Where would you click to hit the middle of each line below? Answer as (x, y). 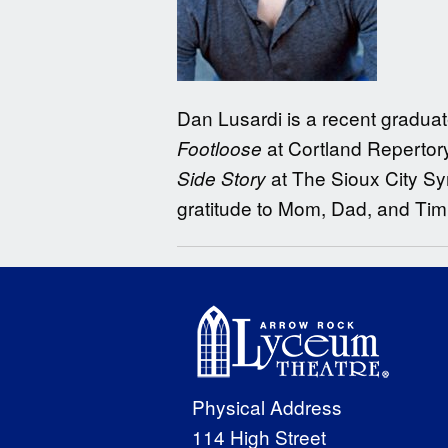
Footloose (219, 148)
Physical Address (266, 407)
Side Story (224, 178)
